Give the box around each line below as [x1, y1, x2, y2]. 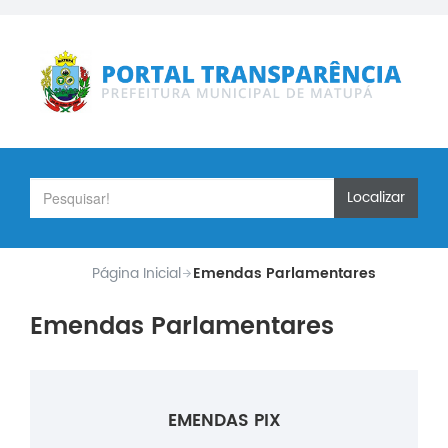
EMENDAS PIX [167, 406, 281, 435]
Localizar [347, 186, 405, 210]
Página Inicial [91, 262, 181, 286]
